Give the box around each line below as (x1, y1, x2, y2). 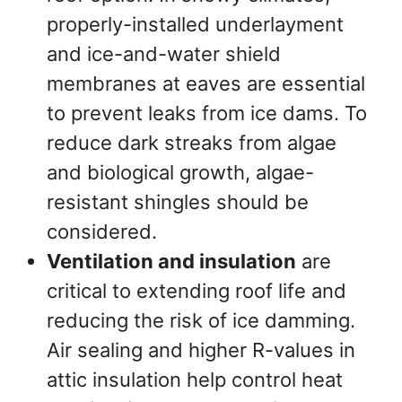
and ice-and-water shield (47, 42, 281, 66)
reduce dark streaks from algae (47, 131, 336, 155)
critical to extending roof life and (47, 279, 346, 303)
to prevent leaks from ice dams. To (47, 101, 367, 126)
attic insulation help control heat (47, 368, 343, 392)
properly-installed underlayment (47, 13, 344, 37)
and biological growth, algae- (47, 161, 314, 185)
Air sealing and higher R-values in (47, 338, 355, 363)
